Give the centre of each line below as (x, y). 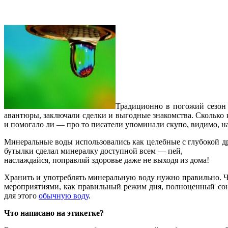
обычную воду (64, 195)
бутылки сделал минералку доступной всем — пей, (93, 151)
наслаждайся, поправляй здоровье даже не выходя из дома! (107, 160)
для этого (21, 195)
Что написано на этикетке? (54, 213)
